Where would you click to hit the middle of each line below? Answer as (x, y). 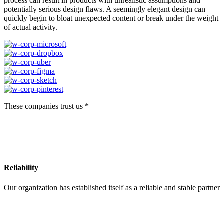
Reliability (21, 168)
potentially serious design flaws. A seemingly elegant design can (105, 9)
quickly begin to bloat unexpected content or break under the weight (111, 18)
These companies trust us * (46, 106)
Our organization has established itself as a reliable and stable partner (112, 187)
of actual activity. (31, 27)
